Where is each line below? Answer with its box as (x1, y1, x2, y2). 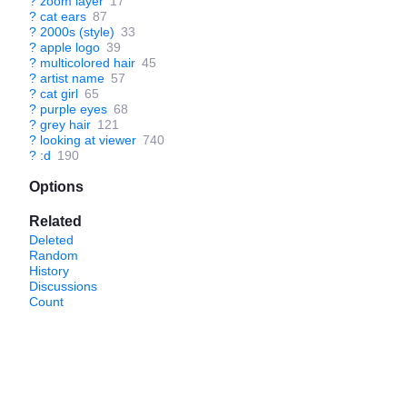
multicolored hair (40, 55, 135, 70)
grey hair (40, 117, 91, 132)
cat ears (40, 9, 86, 24)
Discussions (29, 279, 97, 293)
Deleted (29, 233, 74, 247)
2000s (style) (40, 25, 114, 39)
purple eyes (40, 102, 107, 116)
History (29, 263, 69, 278)
